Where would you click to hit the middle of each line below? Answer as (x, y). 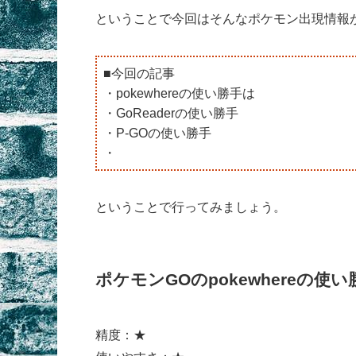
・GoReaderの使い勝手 (171, 113)
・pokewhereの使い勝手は (179, 93)
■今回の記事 (139, 73)
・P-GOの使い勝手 (157, 133)
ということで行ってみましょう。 (191, 207)
